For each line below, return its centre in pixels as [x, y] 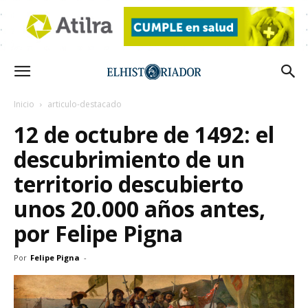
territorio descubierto [129, 184]
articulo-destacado [85, 104]
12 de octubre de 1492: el [144, 134]
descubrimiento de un [129, 159]
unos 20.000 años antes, [140, 209]
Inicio [24, 104]
